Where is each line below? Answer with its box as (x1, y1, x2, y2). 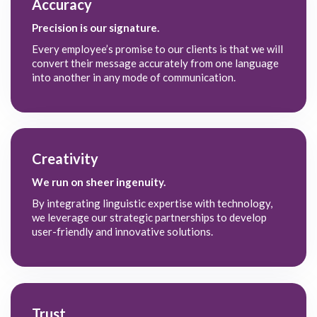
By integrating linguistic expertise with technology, (32, 197, 272, 210)
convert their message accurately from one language (32, 56, 279, 69)
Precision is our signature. (32, 21, 159, 34)
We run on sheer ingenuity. (32, 175, 166, 189)
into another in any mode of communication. (32, 70, 236, 83)
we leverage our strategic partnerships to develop (32, 211, 267, 224)
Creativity (32, 150, 98, 168)
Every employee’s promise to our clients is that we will (32, 42, 283, 55)
